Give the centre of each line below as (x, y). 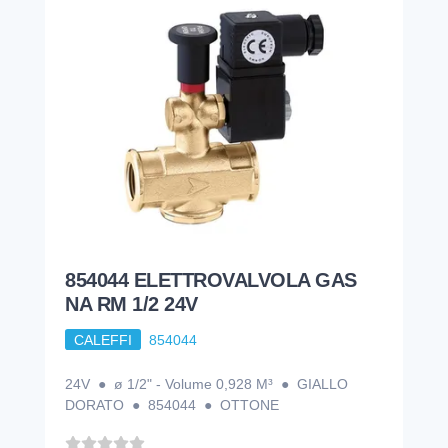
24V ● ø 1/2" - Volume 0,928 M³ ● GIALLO (206, 384)
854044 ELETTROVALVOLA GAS (211, 279)
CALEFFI (102, 339)
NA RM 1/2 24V (131, 303)
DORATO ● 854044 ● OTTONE (172, 405)
